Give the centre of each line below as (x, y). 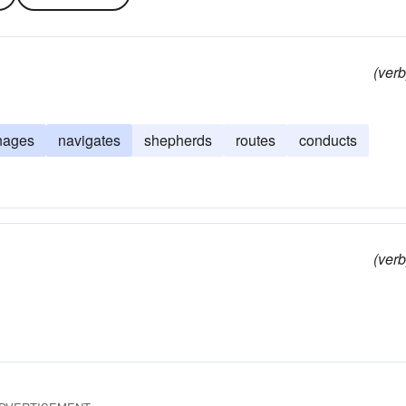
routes (256, 140)
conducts (328, 140)
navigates (89, 140)
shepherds (178, 140)
